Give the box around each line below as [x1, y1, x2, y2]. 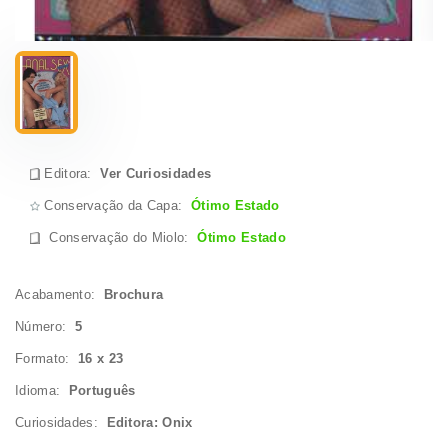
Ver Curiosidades [100, 165, 212, 181]
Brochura [103, 286, 164, 302]
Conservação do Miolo [49, 229, 185, 245]
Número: [15, 318, 75, 334]
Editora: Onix [106, 414, 193, 430]
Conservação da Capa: [40, 197, 191, 213]
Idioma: [15, 382, 69, 398]
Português [68, 382, 136, 398]
